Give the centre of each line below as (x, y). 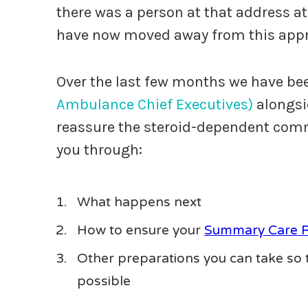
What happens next (139, 202)
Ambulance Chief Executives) (155, 105)
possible (104, 281)
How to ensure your (141, 230)
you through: (99, 150)
